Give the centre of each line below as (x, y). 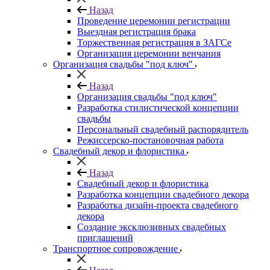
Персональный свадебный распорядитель (163, 129)
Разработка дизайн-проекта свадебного (158, 205)
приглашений (105, 238)
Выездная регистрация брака (137, 32)
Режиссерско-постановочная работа (150, 140)
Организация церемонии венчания (149, 53)
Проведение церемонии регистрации (154, 21)
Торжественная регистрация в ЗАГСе (154, 42)
